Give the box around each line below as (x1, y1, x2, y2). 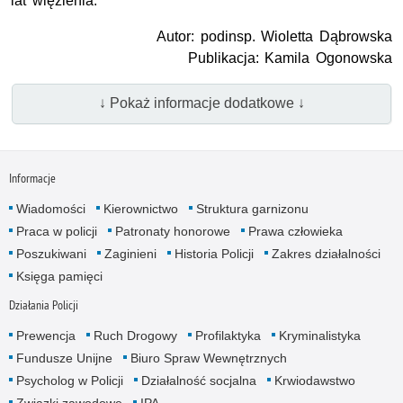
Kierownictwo (103, 201, 178, 217)
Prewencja (15, 328, 76, 344)
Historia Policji (174, 246, 254, 262)
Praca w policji (15, 224, 97, 239)
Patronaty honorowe (114, 224, 230, 239)
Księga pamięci (15, 269, 103, 284)
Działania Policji (8, 297, 78, 314)
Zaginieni (103, 246, 157, 262)
